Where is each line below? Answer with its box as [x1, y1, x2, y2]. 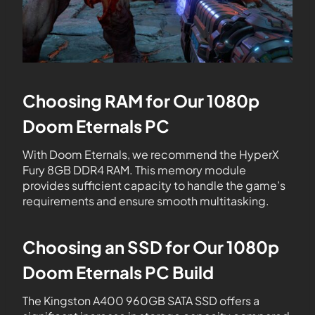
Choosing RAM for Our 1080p [22, 90, 259, 111]
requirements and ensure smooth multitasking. [22, 193, 269, 208]
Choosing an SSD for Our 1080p [22, 236, 279, 257]
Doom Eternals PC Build [22, 262, 214, 283]
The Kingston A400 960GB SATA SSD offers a [22, 293, 259, 308]
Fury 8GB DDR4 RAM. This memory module [22, 162, 246, 177]
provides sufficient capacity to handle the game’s [22, 178, 285, 193]
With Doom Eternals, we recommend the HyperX [22, 147, 279, 162]
